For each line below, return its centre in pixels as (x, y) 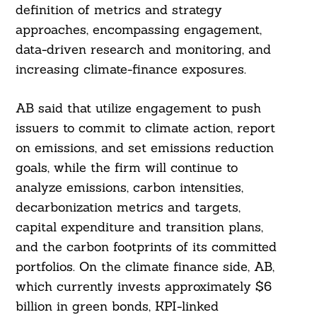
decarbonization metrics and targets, (128, 207)
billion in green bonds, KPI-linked (117, 306)
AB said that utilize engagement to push (138, 108)
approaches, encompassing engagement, (138, 30)
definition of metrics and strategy (119, 10)
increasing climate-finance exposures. (131, 69)
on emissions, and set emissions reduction (144, 148)
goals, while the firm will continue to (126, 168)
